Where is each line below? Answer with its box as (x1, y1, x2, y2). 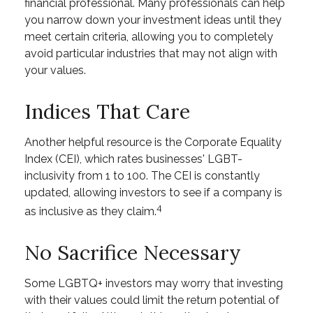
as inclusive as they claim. (24, 204, 156, 218)
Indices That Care (24, 98, 190, 124)
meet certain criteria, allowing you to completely (24, 29, 273, 43)
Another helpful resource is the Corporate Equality (24, 135, 282, 149)
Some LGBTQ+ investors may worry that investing (24, 276, 283, 290)
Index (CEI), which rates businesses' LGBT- (24, 152, 242, 166)
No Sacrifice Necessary (24, 239, 241, 265)
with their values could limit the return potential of (24, 293, 279, 307)
